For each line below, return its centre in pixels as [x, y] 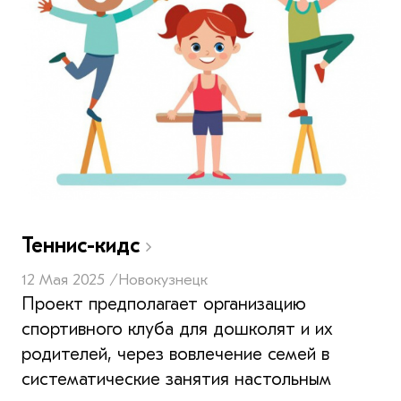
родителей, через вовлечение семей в [175, 354]
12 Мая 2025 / [70, 279]
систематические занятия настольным [176, 379]
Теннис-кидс [84, 245]
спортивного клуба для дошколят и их [177, 328]
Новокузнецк [163, 279]
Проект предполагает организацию [164, 303]
